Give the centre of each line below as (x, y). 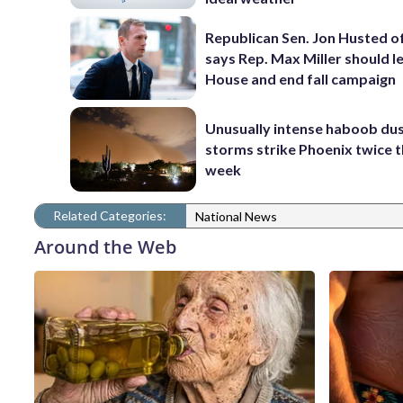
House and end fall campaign (301, 78)
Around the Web (105, 246)
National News (236, 217)
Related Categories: (110, 215)
